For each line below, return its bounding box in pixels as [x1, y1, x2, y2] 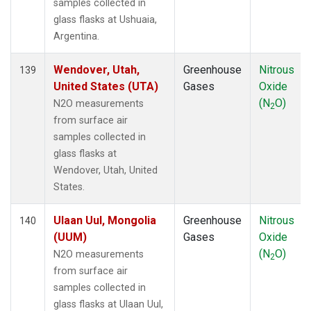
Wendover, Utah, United [53, 164, 158, 176]
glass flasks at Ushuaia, [53, 13, 157, 26]
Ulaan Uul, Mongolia [53, 213, 156, 227]
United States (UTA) [53, 79, 158, 93]
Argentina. [53, 30, 99, 42]
